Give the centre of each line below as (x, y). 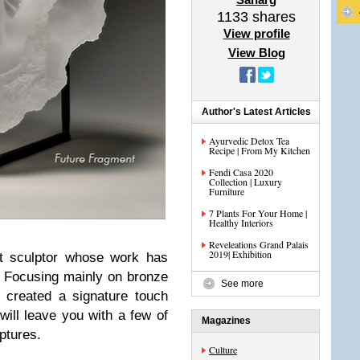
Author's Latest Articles (256, 112)
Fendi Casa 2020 (241, 172)
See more (242, 284)
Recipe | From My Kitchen (260, 150)
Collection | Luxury (245, 182)
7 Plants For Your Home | (258, 213)
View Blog (256, 53)
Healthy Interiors (241, 223)
